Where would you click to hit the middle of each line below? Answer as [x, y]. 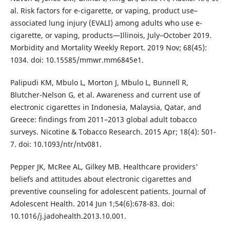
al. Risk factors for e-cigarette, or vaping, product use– [104, 11]
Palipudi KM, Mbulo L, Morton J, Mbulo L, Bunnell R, [99, 83]
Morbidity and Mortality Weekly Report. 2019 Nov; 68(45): [108, 48]
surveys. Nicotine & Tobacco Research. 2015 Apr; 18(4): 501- [113, 132]
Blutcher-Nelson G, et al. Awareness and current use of [105, 95]
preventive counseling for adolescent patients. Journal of [108, 191]
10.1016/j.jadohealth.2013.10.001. [68, 216]
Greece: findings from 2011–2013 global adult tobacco [103, 120]
